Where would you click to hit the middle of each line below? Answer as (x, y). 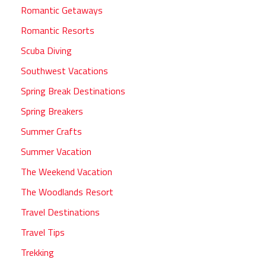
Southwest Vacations (64, 71)
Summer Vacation (56, 152)
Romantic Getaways (62, 10)
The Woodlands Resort (67, 192)
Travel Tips (43, 232)
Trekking (37, 253)
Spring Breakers (52, 111)
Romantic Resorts (58, 31)
